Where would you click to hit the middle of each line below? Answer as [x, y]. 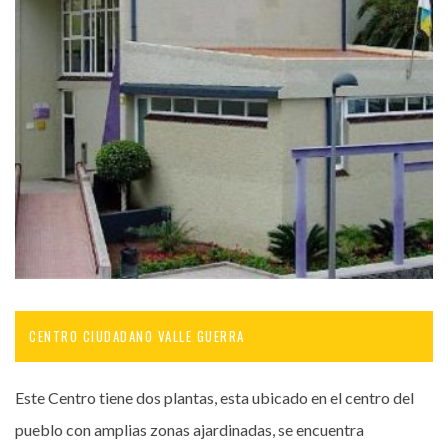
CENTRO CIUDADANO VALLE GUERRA [137, 336]
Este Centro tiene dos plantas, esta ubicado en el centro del [214, 398]
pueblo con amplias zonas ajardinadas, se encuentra [189, 430]
